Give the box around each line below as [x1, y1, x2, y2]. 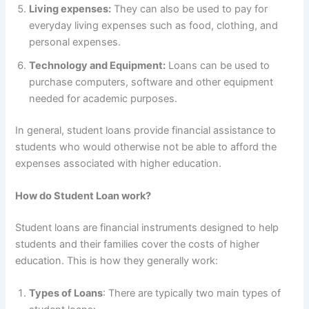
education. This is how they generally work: [15, 254, 219, 267]
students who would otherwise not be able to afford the [15, 140, 277, 153]
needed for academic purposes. [29, 92, 178, 105]
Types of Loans [29, 287, 103, 300]
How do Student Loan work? [15, 189, 152, 202]
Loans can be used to [166, 59, 270, 72]
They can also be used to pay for [111, 2, 268, 15]
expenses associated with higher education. [15, 157, 222, 170]
